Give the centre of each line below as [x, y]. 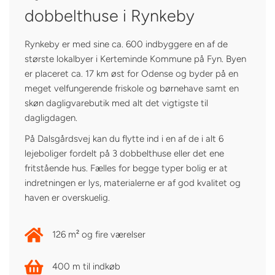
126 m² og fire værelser [99, 234]
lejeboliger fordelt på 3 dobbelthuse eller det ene [124, 153]
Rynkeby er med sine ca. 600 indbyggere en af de [126, 44]
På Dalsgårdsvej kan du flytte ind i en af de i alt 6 [124, 138]
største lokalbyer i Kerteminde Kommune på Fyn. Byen [135, 59]
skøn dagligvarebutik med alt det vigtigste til [116, 103]
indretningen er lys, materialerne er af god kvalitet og [133, 183]
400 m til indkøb [86, 266]
